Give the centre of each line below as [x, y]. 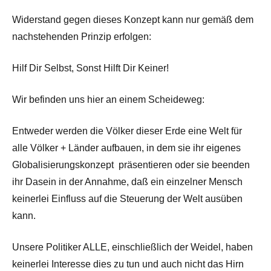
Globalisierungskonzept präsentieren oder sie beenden [131, 165]
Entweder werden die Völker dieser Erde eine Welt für [127, 131]
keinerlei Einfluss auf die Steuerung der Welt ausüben [127, 198]
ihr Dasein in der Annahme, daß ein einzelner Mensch [127, 181]
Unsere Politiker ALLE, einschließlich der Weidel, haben [132, 247]
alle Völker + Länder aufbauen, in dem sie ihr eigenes [126, 148]
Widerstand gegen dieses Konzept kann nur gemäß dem [133, 19]
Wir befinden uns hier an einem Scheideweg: [108, 99]
